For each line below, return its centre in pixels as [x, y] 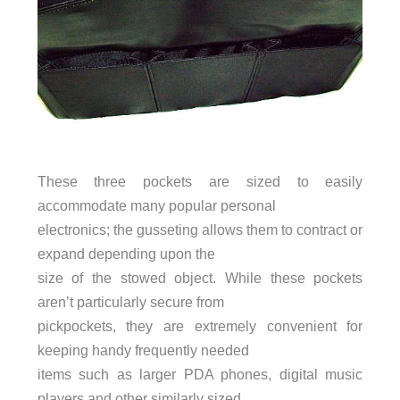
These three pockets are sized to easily [200, 182]
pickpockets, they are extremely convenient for [200, 326]
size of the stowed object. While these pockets [200, 278]
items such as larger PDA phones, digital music [200, 375]
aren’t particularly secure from [130, 302]
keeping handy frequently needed [143, 350]
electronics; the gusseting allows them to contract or [200, 230]
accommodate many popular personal [156, 206]
